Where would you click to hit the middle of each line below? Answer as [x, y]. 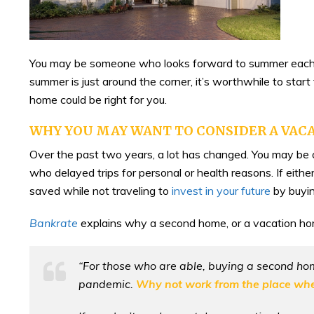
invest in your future [221, 190]
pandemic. [107, 284]
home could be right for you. [98, 99]
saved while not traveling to [101, 190]
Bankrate [54, 223]
